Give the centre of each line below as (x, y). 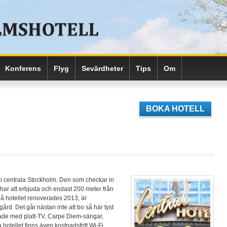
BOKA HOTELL (175, 109)
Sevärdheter (102, 68)
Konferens (23, 68)
